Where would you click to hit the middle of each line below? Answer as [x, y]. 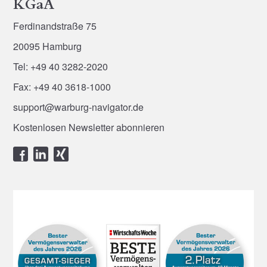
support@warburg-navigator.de [79, 107]
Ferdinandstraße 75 [55, 26]
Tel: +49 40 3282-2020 [61, 66]
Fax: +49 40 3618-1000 [62, 86]
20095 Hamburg [48, 46]
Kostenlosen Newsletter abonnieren [89, 127]
